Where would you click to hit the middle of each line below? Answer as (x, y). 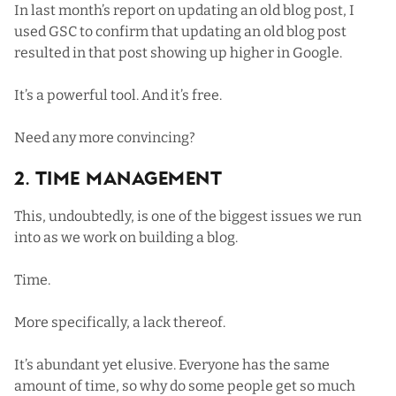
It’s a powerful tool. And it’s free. (118, 95)
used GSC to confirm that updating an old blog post (180, 31)
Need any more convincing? (105, 137)
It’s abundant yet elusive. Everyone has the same (172, 364)
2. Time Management (118, 180)
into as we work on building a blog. (126, 237)
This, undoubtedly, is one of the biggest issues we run (188, 216)
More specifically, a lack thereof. (120, 322)
